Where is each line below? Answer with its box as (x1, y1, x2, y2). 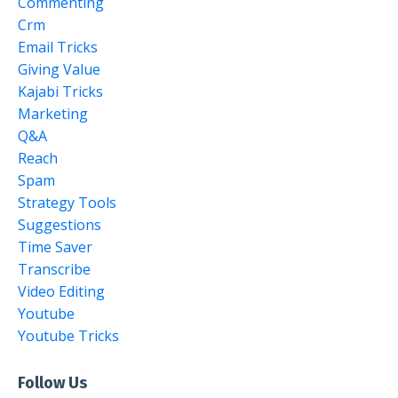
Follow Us (18, 372, 87, 393)
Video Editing (18, 281, 105, 301)
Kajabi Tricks (18, 81, 103, 101)
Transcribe (18, 259, 91, 279)
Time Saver (18, 236, 92, 257)
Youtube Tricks (18, 325, 119, 346)
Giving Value (18, 59, 100, 79)
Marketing (18, 103, 88, 123)
